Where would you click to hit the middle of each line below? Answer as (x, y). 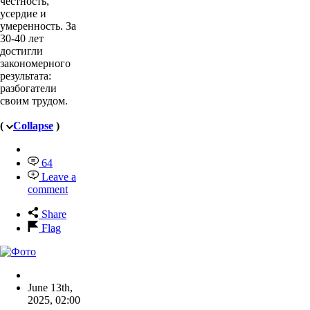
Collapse (33, 125)
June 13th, (50, 287)
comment (48, 189)
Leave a (59, 176)
